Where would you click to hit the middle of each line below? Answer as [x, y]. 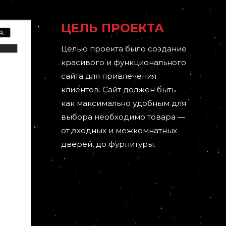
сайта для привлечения [109, 76]
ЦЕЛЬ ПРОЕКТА [112, 28]
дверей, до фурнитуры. [108, 144]
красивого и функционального [124, 62]
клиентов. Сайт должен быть [118, 89]
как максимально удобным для [124, 103]
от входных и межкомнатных [119, 130]
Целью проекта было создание [124, 48]
